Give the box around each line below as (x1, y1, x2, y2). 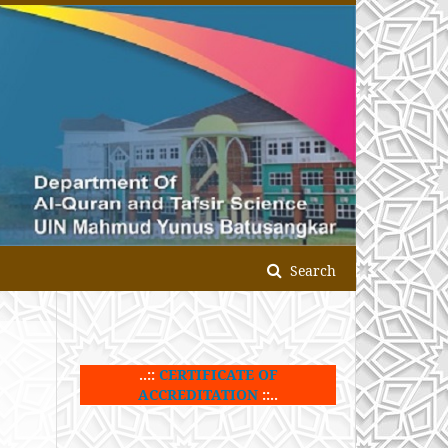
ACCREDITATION (138, 384, 258, 404)
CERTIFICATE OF (158, 364, 278, 384)
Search (286, 260, 336, 280)
